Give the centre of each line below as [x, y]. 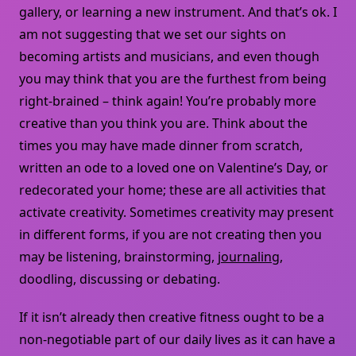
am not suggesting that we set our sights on [153, 35]
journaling [249, 257]
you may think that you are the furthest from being [173, 79]
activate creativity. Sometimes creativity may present [176, 213]
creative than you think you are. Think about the [163, 124]
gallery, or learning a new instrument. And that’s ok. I [178, 12]
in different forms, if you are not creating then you [170, 235]
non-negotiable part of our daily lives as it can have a [177, 340]
